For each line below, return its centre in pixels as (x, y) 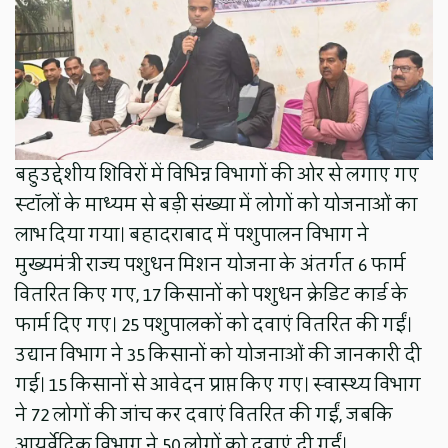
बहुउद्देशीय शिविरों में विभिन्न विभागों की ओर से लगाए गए (217, 175)
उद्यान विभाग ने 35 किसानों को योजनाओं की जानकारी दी (218, 355)
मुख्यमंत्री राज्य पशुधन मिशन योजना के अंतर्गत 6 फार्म (211, 265)
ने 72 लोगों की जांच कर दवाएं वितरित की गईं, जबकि (204, 415)
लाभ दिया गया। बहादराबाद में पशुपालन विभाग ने (192, 235)
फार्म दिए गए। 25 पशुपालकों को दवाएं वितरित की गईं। (214, 325)
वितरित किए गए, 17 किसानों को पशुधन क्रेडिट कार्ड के (212, 295)
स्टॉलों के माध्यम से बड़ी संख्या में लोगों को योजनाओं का (216, 205)
